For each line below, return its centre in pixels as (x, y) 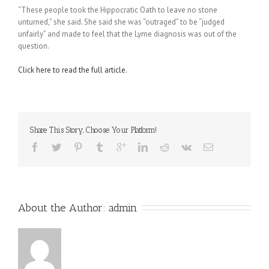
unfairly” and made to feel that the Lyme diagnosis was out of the (127, 34)
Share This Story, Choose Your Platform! (93, 130)
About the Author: (63, 208)
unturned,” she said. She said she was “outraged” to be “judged (121, 22)
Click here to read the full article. (73, 70)
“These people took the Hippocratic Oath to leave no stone (118, 10)
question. (34, 46)
